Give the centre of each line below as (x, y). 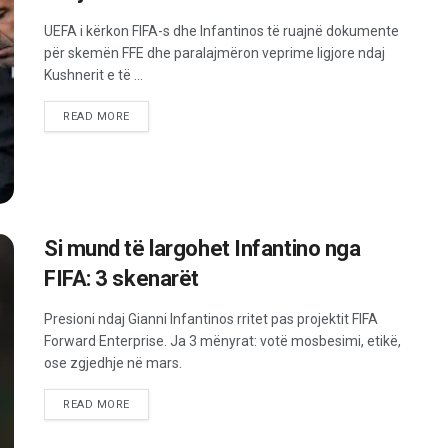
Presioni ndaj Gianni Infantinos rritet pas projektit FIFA (211, 318)
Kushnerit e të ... (93, 75)
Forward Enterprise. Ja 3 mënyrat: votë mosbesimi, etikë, (222, 340)
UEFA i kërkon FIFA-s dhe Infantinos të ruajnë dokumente (221, 31)
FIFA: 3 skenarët (121, 278)
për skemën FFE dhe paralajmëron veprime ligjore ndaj (214, 53)
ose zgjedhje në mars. (113, 362)
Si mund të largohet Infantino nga (202, 248)
